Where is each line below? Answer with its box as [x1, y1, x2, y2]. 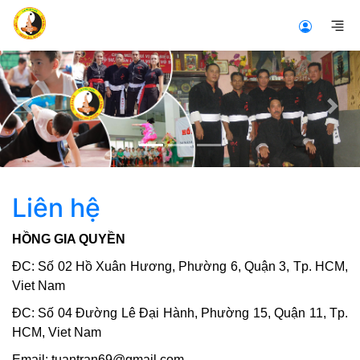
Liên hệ [12, 191, 100, 223]
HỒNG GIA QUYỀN [12, 231, 125, 246]
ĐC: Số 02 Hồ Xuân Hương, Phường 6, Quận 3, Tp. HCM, [12, 259, 348, 273]
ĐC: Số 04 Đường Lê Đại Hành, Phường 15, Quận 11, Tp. [12, 305, 348, 320]
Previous [26, 106, 79, 123]
